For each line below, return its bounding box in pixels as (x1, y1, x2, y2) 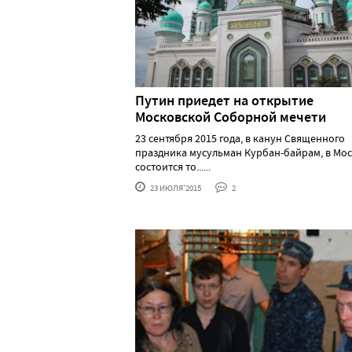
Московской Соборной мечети (135, 107, 326, 126)
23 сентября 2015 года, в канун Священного (135, 130, 345, 145)
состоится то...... (135, 159, 211, 174)
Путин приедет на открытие (135, 90, 313, 110)
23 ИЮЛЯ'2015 (148, 181, 201, 193)
